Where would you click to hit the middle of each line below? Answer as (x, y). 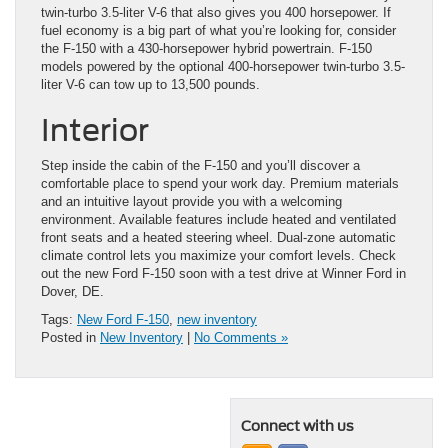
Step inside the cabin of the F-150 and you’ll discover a (200, 165)
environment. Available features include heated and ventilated (218, 219)
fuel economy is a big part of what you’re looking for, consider (218, 30)
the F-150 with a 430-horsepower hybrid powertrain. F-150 (206, 48)
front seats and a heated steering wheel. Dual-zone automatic (218, 237)
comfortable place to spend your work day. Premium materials (220, 183)
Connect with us (297, 426)
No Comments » (241, 337)
